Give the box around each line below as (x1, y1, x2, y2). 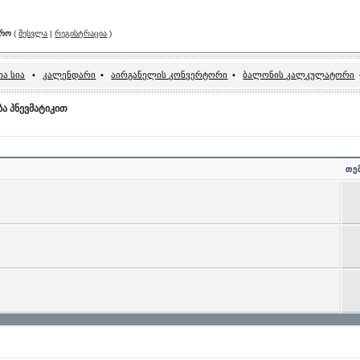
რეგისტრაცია (55, 29, 108, 38)
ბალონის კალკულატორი (243, 70, 355, 80)
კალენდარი (43, 70, 96, 80)
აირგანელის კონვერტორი (111, 70, 228, 80)
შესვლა (18, 29, 48, 38)
